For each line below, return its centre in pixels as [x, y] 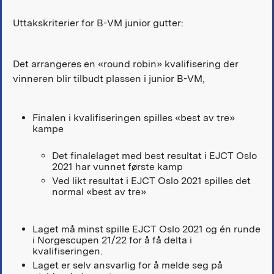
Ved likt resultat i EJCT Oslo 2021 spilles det [151, 180]
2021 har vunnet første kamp [117, 166]
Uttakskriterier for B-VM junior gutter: [98, 23]
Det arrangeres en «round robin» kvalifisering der [125, 64]
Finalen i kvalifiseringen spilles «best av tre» [133, 118]
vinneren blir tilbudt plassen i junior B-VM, [109, 79]
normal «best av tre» [99, 191]
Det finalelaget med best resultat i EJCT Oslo [154, 155]
